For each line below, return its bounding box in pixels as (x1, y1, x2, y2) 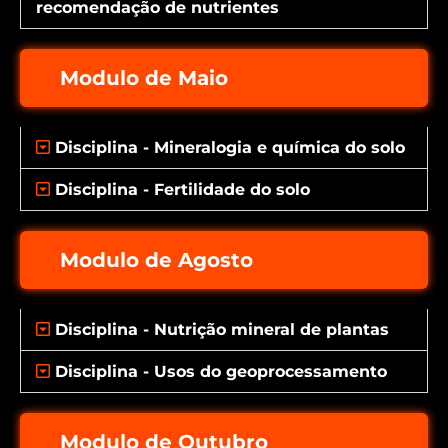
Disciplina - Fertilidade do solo (55, 180, 311, 199)
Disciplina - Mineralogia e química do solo (55, 138, 406, 157)
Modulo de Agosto (60, 248, 253, 272)
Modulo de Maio (60, 66, 228, 90)
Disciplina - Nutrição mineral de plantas (55, 320, 390, 339)
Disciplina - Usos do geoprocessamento (55, 362, 388, 381)
